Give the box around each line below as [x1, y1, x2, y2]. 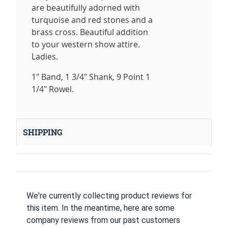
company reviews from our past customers [26, 215, 180, 225]
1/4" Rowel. [32, 83, 74, 95]
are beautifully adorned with [32, 2, 140, 14]
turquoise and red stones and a [32, 14, 153, 26]
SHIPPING [23, 127, 63, 138]
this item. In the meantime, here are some [26, 203, 175, 213]
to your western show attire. [32, 39, 140, 50]
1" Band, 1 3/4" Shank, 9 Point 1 [32, 71, 150, 83]
